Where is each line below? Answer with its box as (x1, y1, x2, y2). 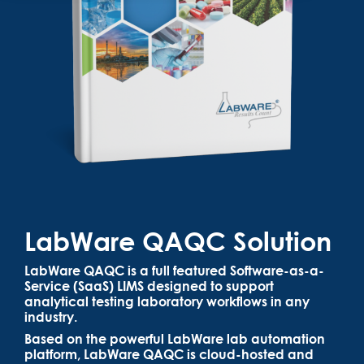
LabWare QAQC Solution (24, 225, 331, 257)
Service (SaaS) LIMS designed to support (24, 278, 274, 294)
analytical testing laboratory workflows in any (24, 293, 310, 310)
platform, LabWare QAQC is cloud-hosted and (24, 346, 314, 362)
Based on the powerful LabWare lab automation (24, 331, 325, 347)
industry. (24, 309, 77, 325)
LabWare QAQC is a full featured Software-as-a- (24, 262, 324, 279)
